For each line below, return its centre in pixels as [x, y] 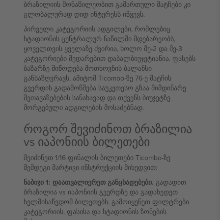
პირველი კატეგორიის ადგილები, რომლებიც [97, 29]
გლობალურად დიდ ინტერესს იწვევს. [84, 14]
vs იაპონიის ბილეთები [87, 141]
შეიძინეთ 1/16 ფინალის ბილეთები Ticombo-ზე [97, 158]
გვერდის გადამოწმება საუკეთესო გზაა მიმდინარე [105, 88]
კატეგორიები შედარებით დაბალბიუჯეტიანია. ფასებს [110, 58]
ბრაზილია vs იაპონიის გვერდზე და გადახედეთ [101, 192]
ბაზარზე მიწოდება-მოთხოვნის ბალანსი [88, 68]
